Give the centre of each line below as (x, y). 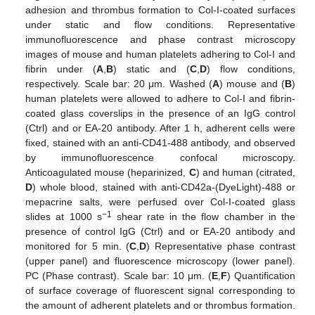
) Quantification (261, 275)
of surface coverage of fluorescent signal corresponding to (160, 290)
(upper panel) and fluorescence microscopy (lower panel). (160, 261)
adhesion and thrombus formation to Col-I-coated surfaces (160, 9)
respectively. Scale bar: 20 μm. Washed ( (119, 83)
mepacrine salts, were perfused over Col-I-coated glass (160, 201)
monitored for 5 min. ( (78, 246)
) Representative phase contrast (221, 246)
